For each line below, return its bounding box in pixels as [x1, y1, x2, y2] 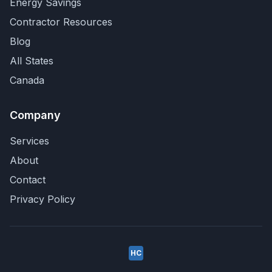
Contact [10, 174, 46, 186]
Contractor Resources [10, 16, 112, 28]
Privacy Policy [10, 193, 75, 205]
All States [10, 55, 53, 67]
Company [10, 109, 61, 121]
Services [10, 135, 49, 147]
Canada [10, 74, 44, 86]
